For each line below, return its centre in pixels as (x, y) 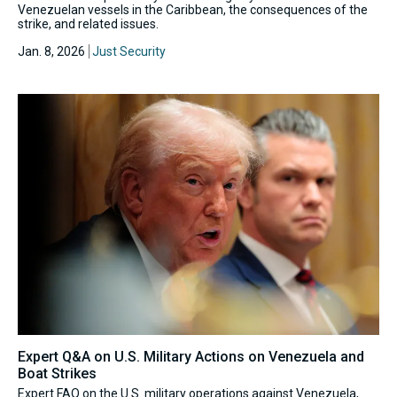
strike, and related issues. (88, 24)
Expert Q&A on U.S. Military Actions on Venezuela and (191, 357)
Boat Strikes (57, 374)
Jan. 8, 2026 (51, 52)
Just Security (129, 52)
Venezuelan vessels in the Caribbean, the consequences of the (193, 10)
